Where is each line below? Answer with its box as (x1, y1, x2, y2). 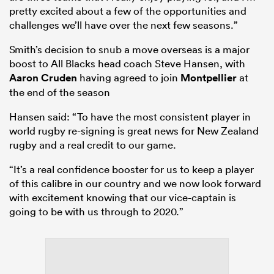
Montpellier (180, 71, 237, 85)
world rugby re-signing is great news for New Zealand (9, 124, 259, 138)
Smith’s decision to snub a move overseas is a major (9, 43, 250, 56)
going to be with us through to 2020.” (9, 205, 183, 218)
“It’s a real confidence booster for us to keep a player (9, 163, 254, 176)
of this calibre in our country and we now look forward (9, 177, 261, 190)
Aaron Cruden (9, 71, 77, 85)
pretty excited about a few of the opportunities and (9, 4, 246, 18)
